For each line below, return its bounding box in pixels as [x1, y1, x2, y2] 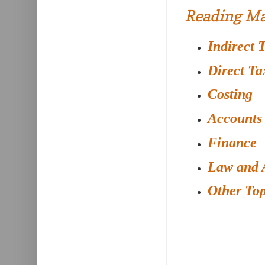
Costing [207, 86, 253, 102]
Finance [207, 134, 257, 150]
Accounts [207, 111, 262, 127]
